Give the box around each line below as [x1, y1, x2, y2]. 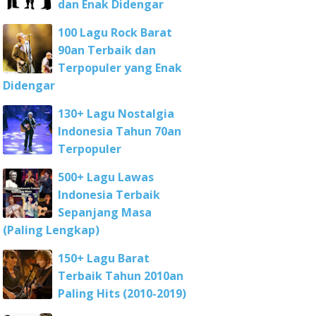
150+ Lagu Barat [58, 250, 150, 266]
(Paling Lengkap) [3, 222, 99, 238]
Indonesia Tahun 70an [58, 123, 181, 139]
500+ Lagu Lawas [58, 169, 154, 185]
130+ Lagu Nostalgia [58, 106, 174, 121]
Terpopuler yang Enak [58, 60, 182, 75]
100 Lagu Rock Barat [58, 25, 172, 40]
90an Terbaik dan [58, 42, 156, 58]
